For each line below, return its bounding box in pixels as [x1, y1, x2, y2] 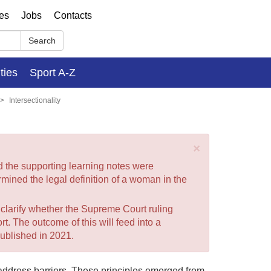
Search [28, 36, 56, 45]
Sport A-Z [30, 66, 76, 79]
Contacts [54, 10, 92, 21]
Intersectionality [9, 96, 60, 105]
